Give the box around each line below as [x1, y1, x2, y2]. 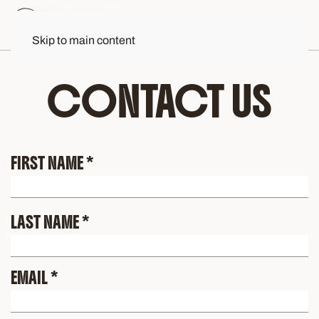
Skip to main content [32, 34, 135, 46]
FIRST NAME [11, 152, 86, 174]
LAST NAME [11, 211, 82, 233]
